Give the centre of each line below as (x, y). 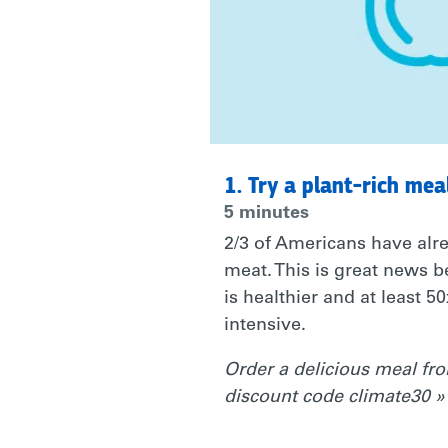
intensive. (264, 326)
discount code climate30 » (334, 398)
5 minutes (266, 214)
